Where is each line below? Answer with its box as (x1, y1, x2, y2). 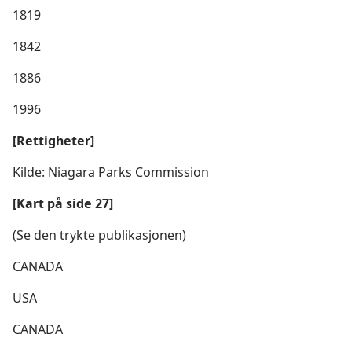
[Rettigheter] (13, 132, 94, 149)
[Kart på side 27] (13, 195, 113, 212)
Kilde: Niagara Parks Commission (13, 163, 209, 181)
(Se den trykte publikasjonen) (13, 226, 186, 244)
